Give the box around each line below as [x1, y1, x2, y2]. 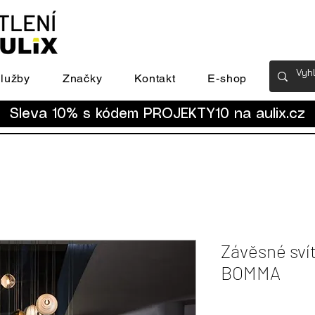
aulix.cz [256, 108, 305, 121]
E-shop [207, 72, 247, 85]
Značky [62, 72, 103, 85]
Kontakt [134, 72, 176, 85]
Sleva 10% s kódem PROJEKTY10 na [10, 108, 256, 121]
